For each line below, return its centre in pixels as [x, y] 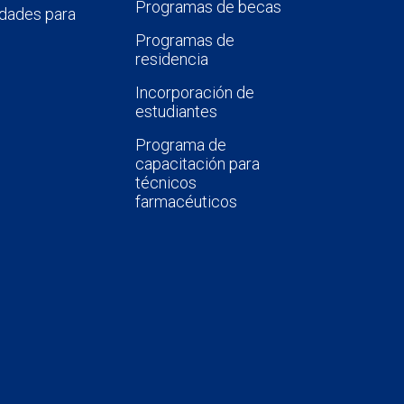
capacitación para [197, 163]
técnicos [165, 182]
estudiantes [176, 111]
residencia [171, 59]
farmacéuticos [186, 201]
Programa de [180, 144]
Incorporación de [194, 92]
